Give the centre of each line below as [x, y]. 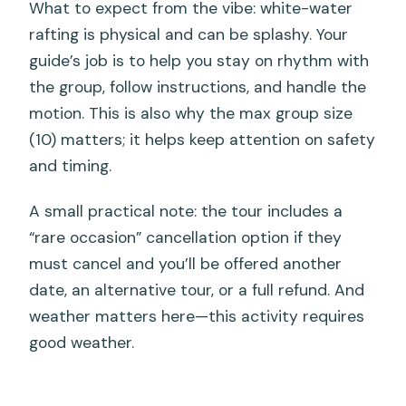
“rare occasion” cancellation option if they [186, 237]
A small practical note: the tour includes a [186, 211]
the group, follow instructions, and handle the [198, 87]
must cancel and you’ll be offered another [186, 263]
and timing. [71, 165]
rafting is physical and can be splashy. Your [189, 34]
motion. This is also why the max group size [191, 113]
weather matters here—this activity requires [197, 316]
